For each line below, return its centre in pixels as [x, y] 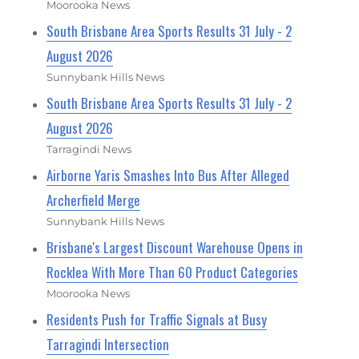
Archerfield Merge [94, 200]
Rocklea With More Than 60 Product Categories [173, 272]
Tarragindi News [89, 149]
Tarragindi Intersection [108, 344]
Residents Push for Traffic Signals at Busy [157, 319]
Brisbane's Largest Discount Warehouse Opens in [175, 247]
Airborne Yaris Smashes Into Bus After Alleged [168, 175]
